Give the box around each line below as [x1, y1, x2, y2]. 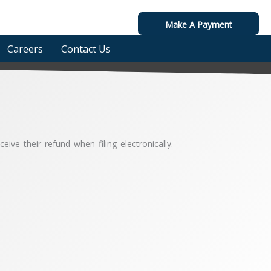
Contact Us [60, 42, 111, 56]
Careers [7, 42, 43, 56]
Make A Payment [165, 19, 232, 30]
